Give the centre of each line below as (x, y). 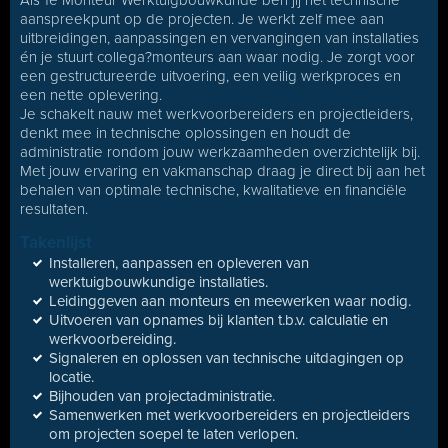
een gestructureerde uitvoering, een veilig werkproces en (210, 76)
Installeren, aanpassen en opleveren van (179, 263)
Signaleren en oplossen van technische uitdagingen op (226, 358)
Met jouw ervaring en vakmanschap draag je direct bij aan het (222, 171)
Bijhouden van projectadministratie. (162, 396)
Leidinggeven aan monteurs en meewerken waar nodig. (230, 301)
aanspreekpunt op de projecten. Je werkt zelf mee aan (202, 19)
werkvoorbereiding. (112, 339)
